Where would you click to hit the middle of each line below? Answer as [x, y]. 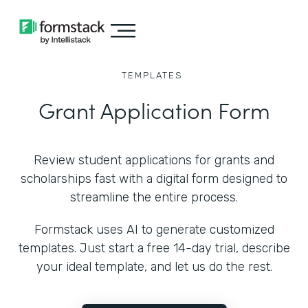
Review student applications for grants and [154, 160]
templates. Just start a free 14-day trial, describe [154, 248]
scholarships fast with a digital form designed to [154, 179]
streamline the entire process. [154, 197]
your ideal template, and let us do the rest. [154, 267]
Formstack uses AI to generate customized [154, 230]
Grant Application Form [154, 110]
